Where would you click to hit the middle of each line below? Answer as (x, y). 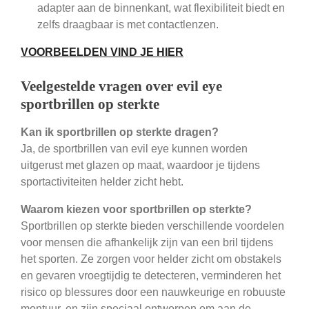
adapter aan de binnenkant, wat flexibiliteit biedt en (161, 8)
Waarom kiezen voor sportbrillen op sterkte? (136, 210)
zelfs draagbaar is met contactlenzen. (128, 25)
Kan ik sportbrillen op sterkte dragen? (120, 132)
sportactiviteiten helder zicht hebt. (102, 182)
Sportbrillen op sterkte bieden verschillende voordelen (152, 226)
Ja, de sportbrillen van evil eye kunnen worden (134, 149)
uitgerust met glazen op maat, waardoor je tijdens (140, 166)
